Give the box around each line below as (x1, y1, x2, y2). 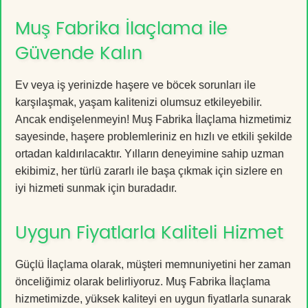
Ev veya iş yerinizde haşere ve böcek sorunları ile (15, 78, 256, 91)
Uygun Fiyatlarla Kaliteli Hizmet (15, 223, 283, 242)
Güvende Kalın (15, 44, 142, 63)
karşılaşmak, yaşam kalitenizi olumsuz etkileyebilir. (15, 96, 262, 108)
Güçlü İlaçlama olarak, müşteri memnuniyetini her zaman (15, 258, 291, 270)
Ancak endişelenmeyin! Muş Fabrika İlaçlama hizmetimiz (15, 113, 291, 125)
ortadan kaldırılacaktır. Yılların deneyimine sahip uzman (15, 147, 284, 159)
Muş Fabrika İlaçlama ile (15, 19, 228, 38)
